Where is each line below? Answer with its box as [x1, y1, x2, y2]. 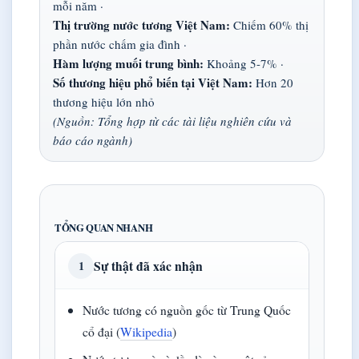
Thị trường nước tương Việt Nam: [53, 16, 230, 34]
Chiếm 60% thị [230, 17, 309, 34]
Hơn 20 [252, 75, 293, 91]
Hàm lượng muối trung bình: [53, 54, 204, 73]
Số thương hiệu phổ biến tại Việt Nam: [53, 74, 252, 92]
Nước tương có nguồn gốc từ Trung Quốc [83, 301, 292, 319]
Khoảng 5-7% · [204, 55, 284, 72]
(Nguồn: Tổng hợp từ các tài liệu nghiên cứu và [53, 113, 292, 130]
